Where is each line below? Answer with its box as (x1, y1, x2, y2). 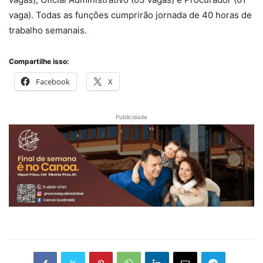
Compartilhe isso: (9, 57, 69, 66)
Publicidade (116, 113, 147, 121)
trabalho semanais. (9, 25, 87, 36)
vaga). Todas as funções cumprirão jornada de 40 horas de (9, 9, 252, 21)
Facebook (36, 76, 70, 87)
